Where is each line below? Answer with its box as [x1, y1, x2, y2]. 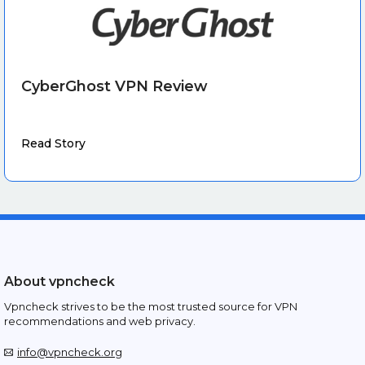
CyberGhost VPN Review [21, 77, 208, 96]
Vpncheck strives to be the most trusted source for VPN [4, 300, 297, 314]
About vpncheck [4, 274, 115, 290]
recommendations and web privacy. [4, 314, 196, 328]
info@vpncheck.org [17, 345, 122, 359]
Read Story [21, 136, 86, 152]
